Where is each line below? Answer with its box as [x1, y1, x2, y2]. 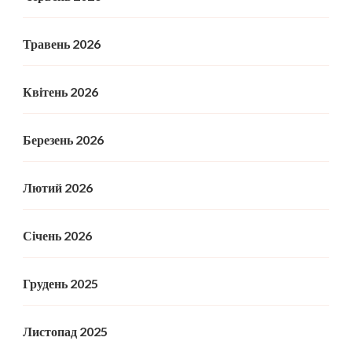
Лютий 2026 [23, 179, 93, 195]
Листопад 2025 [23, 323, 108, 339]
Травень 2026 [23, 35, 101, 51]
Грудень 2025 [23, 275, 98, 291]
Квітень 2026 [23, 83, 98, 99]
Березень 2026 [23, 131, 104, 147]
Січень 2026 [23, 227, 92, 243]
